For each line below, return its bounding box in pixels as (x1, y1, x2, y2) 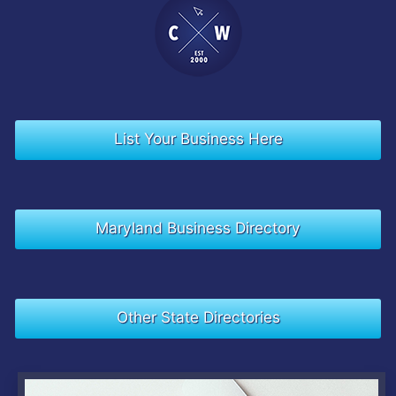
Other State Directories (116, 307, 280, 326)
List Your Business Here (113, 128, 283, 148)
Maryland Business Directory (95, 217, 301, 237)
